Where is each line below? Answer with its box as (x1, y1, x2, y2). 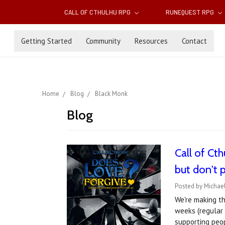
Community (86, 36, 121, 46)
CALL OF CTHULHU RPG (64, 8, 133, 17)
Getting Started (21, 36, 72, 46)
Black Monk (95, 89, 128, 98)
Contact (182, 36, 207, 46)
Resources (135, 36, 168, 46)
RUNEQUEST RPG (165, 8, 215, 17)
